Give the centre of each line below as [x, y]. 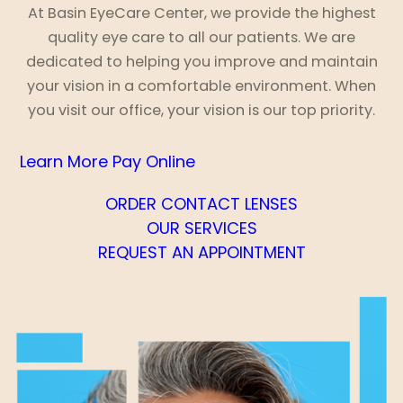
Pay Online [154, 161]
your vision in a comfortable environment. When [201, 85]
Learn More [64, 161]
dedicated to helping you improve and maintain [201, 61]
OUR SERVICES [201, 228]
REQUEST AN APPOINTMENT [201, 252]
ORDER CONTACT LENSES [201, 203]
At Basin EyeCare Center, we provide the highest [201, 13]
